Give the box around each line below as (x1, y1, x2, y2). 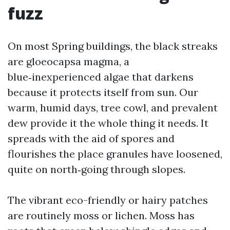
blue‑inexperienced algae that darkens (8, 70, 194, 83)
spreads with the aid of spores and (8, 132, 175, 145)
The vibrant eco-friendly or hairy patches (8, 194, 208, 206)
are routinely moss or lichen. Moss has (8, 209, 195, 222)
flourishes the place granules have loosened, (8, 147, 222, 160)
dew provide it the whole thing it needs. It (8, 117, 208, 129)
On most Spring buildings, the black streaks (8, 40, 218, 52)
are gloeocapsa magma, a (8, 55, 129, 68)
